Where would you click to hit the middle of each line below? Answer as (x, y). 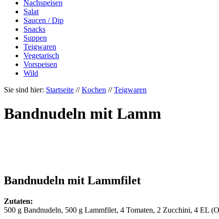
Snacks (34, 29)
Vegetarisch (41, 55)
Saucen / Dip (44, 20)
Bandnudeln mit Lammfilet (72, 180)
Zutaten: (18, 201)
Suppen (35, 38)
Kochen (94, 90)
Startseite (60, 90)
